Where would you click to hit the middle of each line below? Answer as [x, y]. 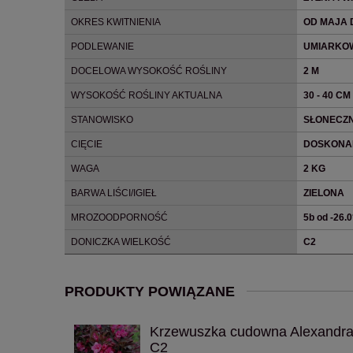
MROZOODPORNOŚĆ [119, 217]
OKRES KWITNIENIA [116, 22]
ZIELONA [324, 193]
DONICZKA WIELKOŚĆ [121, 242]
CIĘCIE [87, 144]
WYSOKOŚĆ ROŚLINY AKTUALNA [147, 95]
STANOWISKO [102, 119]
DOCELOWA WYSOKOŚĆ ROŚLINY [149, 71]
